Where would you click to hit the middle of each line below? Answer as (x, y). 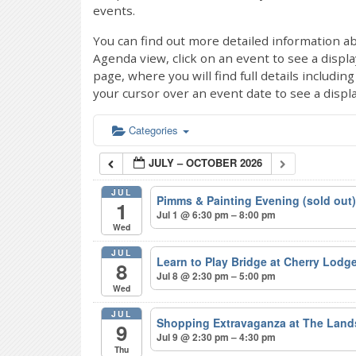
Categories (155, 130)
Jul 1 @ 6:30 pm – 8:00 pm (217, 215)
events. (114, 10)
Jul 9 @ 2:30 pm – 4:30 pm (217, 337)
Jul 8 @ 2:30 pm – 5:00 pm (217, 276)
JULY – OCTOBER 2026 (206, 163)
